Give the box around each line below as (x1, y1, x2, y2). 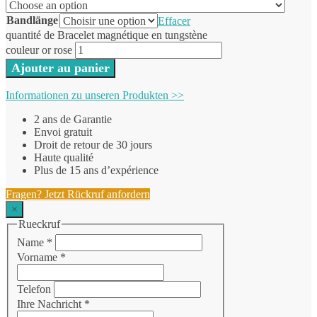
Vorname (17, 251, 60, 264)
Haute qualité (34, 151, 93, 163)
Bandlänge (6, 13, 58, 26)
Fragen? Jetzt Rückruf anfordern (6, 188, 150, 200)
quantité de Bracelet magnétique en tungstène (6, 28, 207, 41)
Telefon (17, 283, 54, 296)
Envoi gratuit (34, 125, 92, 138)
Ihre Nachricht (17, 298, 84, 311)
